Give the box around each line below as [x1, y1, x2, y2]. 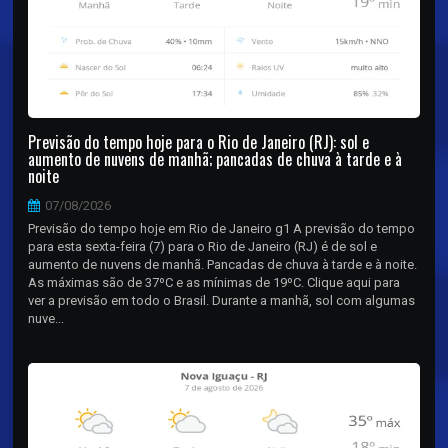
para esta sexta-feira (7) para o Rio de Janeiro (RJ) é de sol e [28, 238, 378, 254]
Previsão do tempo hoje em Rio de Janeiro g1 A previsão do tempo [28, 220, 416, 236]
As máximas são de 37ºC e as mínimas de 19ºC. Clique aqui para [28, 274, 401, 290]
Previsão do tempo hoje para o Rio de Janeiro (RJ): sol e [28, 129, 370, 154]
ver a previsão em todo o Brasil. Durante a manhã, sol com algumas [28, 292, 416, 308]
